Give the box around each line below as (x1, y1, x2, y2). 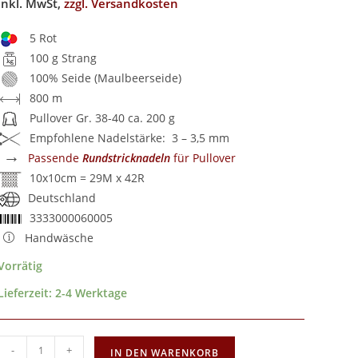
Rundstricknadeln (82, 150, 171, 165)
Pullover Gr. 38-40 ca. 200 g (30, 110, 176, 125)
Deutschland (28, 190, 97, 205)
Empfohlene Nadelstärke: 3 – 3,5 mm (30, 130, 230, 145)
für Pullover (170, 150, 237, 165)
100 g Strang (30, 50, 97, 66)
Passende (28, 150, 83, 165)
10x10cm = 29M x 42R (30, 170, 145, 185)
